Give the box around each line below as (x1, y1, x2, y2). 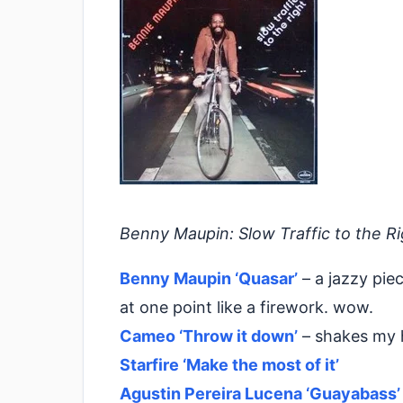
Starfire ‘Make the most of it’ (120, 354, 339, 374)
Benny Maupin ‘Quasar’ (120, 268, 298, 288)
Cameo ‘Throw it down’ (120, 326, 298, 345)
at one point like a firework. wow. (120, 297, 373, 317)
